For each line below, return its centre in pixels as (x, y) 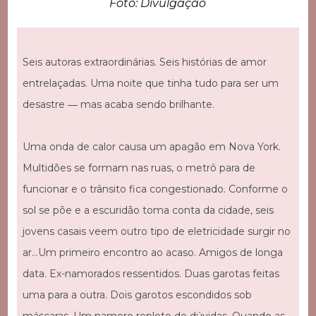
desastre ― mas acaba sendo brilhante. (118, 104)
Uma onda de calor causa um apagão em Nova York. (151, 146)
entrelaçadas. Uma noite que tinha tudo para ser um (150, 83)
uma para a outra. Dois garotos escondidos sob (137, 294)
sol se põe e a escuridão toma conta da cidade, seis (148, 210)
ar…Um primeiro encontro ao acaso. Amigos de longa (152, 252)
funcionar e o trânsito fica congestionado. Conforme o (155, 189)
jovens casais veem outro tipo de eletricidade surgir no (156, 231)
